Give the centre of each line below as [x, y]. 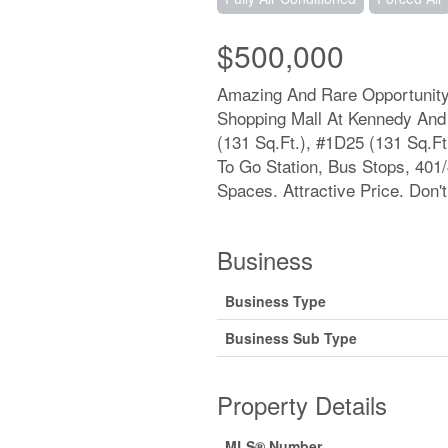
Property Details [301, 404]
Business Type [275, 301]
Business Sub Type [290, 338]
